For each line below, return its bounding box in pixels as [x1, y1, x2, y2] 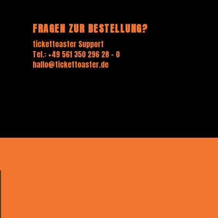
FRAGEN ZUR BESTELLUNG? [33, 20, 148, 36]
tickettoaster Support [33, 38, 104, 50]
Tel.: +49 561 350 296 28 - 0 [33, 49, 120, 60]
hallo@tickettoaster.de [33, 59, 109, 70]
